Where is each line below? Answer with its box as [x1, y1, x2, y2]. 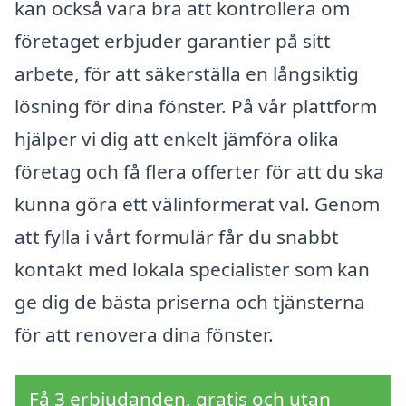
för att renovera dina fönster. [14, 321, 274, 347]
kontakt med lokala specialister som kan [14, 256, 370, 282]
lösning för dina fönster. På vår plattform [14, 92, 377, 119]
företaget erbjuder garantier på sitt [14, 27, 331, 53]
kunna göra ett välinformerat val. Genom [14, 190, 380, 217]
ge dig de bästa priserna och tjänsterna [14, 288, 365, 314]
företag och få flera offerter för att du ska [14, 158, 384, 184]
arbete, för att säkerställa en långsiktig [14, 60, 359, 86]
